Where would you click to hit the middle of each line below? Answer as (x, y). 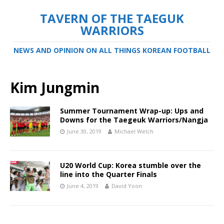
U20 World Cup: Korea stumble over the (130, 165)
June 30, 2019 (84, 131)
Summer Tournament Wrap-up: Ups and (132, 111)
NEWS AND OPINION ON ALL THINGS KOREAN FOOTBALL (112, 50)
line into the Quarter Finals (108, 174)
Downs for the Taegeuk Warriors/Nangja (134, 120)
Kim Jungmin (55, 87)
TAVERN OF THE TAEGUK (112, 18)
